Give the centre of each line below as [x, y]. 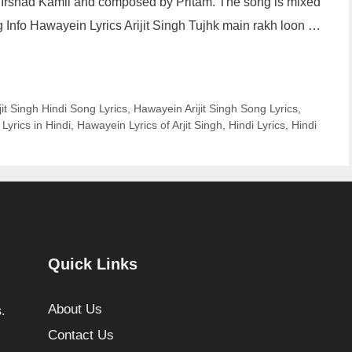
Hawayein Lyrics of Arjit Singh [150, 125]
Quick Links [92, 264]
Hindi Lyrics [257, 125]
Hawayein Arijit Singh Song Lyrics [215, 108]
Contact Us [81, 335]
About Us [75, 309]
